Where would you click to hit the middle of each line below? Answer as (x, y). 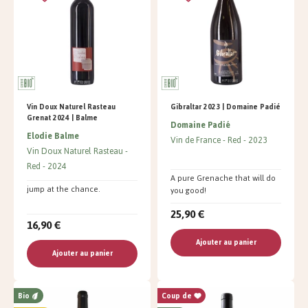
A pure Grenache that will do (223, 178)
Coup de (177, 296)
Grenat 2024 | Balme (62, 118)
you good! (188, 190)
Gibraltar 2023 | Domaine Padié (225, 107)
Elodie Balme (53, 136)
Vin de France (196, 140)
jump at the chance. (64, 189)
